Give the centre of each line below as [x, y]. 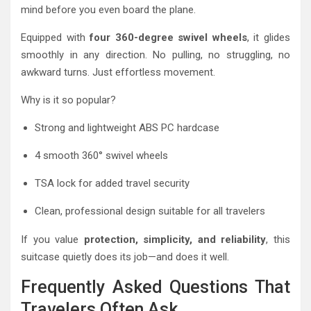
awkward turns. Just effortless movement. [118, 73]
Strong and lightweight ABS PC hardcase [127, 128]
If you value [52, 240]
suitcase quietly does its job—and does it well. [125, 257]
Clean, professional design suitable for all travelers [150, 211]
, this [278, 240]
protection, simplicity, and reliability [175, 240]
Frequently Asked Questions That [155, 287]
